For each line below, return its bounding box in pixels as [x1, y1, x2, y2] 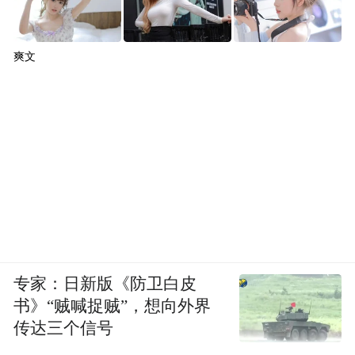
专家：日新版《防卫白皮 [13, 274, 197, 292]
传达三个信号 [13, 319, 114, 337]
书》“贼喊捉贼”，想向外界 [13, 296, 212, 315]
